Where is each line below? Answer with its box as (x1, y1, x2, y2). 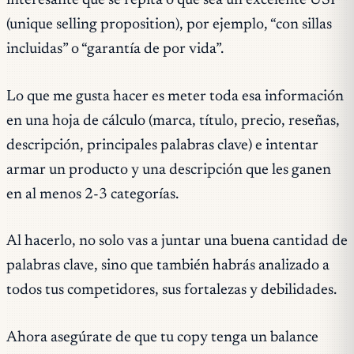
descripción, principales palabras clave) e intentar (6, 137, 318, 153)
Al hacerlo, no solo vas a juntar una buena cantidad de (6, 234, 348, 250)
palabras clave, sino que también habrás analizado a (6, 258, 330, 274)
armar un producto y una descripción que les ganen (6, 162, 331, 178)
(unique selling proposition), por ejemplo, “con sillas (6, 17, 332, 32)
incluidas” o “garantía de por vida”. (6, 41, 224, 57)
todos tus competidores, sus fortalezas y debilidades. (6, 283, 337, 299)
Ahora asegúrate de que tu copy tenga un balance (6, 330, 318, 346)
